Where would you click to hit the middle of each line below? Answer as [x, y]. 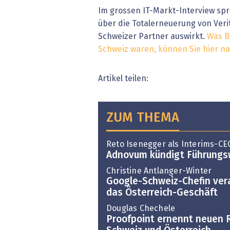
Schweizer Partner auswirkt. [152, 37]
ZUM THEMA [143, 118]
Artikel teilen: [123, 79]
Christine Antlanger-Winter [159, 171]
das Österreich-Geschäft [162, 193]
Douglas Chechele [141, 209]
